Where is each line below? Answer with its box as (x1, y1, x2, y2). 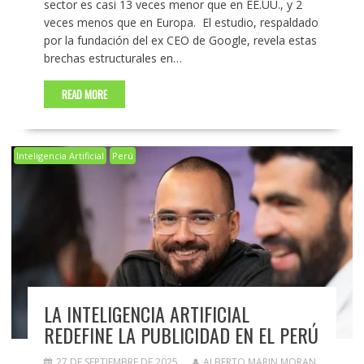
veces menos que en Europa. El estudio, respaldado (43, 15, 318, 31)
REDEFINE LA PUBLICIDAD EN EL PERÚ (43, 320, 318, 350)
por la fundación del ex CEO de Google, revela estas (43, 32, 317, 49)
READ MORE (61, 86, 107, 103)
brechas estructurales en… (43, 50, 182, 67)
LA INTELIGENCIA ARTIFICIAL (43, 299, 249, 329)
